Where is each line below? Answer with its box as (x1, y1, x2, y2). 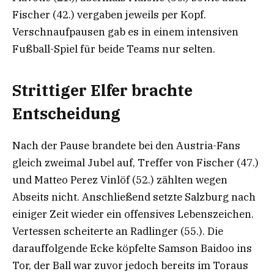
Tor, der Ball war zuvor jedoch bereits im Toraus (12, 258, 248, 272)
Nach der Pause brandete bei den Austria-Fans (12, 138, 240, 152)
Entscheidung (12, 103, 120, 124)
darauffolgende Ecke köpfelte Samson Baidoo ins (12, 241, 252, 255)
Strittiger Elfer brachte (12, 80, 193, 100)
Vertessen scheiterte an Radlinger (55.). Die (12, 224, 223, 238)
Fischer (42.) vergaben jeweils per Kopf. (12, 8, 206, 22)
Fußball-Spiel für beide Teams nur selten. (12, 42, 215, 56)
